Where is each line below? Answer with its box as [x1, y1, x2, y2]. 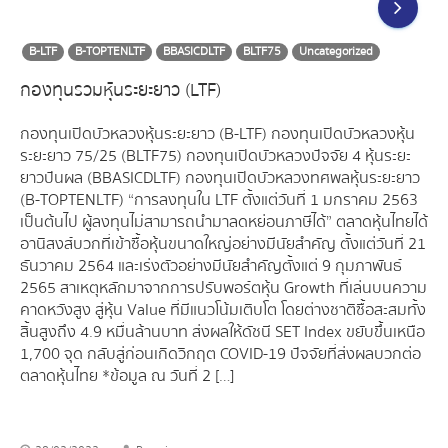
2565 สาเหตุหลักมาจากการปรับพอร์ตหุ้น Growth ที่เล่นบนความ [20, 275, 427, 301]
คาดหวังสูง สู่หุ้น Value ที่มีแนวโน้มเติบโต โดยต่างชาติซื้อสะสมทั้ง [20, 297, 426, 323]
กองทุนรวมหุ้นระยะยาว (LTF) [20, 76, 221, 105]
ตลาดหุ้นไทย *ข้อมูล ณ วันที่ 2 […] [20, 363, 234, 389]
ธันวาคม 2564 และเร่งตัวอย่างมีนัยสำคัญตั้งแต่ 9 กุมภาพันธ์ [20, 253, 402, 279]
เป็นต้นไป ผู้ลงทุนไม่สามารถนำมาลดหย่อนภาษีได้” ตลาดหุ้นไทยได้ [20, 209, 428, 235]
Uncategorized [299, 42, 373, 61]
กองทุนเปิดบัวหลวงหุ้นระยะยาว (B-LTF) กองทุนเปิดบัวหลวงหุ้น [20, 121, 415, 147]
